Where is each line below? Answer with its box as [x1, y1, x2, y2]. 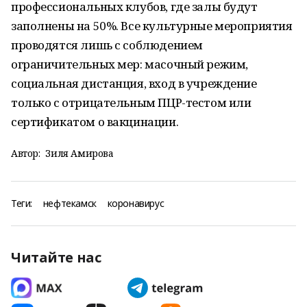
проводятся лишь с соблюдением [11, 37, 203, 53]
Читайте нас [11, 248, 101, 267]
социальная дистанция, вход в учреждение [11, 75, 257, 91]
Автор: [11, 147, 40, 160]
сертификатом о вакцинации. [11, 114, 179, 130]
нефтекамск [42, 197, 97, 210]
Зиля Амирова [45, 147, 114, 160]
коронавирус [107, 197, 164, 210]
